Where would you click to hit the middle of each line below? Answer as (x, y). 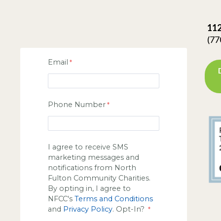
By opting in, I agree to (89, 188)
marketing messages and (93, 157)
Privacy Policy (88, 209)
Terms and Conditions (114, 199)
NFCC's (61, 199)
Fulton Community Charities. (99, 178)
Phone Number (77, 104)
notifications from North (92, 167)
